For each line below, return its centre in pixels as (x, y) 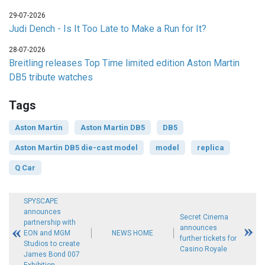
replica (211, 148)
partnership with (49, 223)
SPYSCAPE (41, 201)
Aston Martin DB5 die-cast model (76, 148)
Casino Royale (204, 249)
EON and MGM (47, 233)
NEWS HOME (132, 233)
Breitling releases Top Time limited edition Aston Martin (124, 63)
